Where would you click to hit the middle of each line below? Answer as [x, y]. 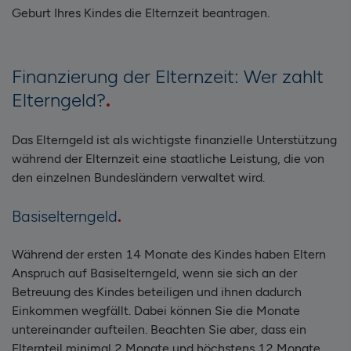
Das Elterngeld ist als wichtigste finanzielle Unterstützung [174, 139]
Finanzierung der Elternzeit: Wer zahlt [168, 76]
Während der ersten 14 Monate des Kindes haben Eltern [169, 254]
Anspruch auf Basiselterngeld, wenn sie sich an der [154, 273]
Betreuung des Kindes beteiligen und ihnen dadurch [157, 291]
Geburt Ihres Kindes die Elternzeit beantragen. [141, 13]
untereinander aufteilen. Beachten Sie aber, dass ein [159, 329]
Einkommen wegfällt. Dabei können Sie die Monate [156, 310]
